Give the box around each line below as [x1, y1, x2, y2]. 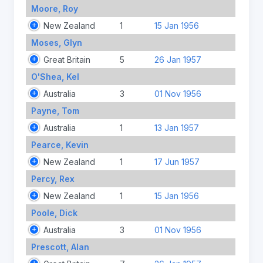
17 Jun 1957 [154, 156, 200, 167]
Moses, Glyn [31, 37, 82, 48]
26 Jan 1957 [154, 54, 201, 65]
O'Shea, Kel [31, 71, 79, 82]
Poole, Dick [31, 207, 77, 218]
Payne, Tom [31, 105, 79, 116]
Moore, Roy [31, 3, 78, 14]
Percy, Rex [31, 173, 75, 184]
